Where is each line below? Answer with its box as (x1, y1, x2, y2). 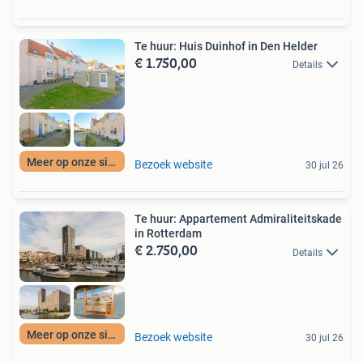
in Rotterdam (135, 227, 202, 241)
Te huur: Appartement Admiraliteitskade (135, 212, 342, 226)
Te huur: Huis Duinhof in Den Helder (135, 40, 318, 53)
